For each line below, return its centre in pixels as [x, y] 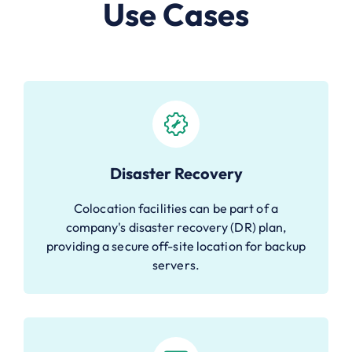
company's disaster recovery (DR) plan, [176, 227]
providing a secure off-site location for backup [176, 246]
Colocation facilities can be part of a [176, 208]
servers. [176, 264]
